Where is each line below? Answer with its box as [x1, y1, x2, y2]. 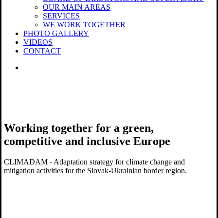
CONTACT [23, 47, 61, 55]
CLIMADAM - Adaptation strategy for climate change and [4, 157, 185, 166]
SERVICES [43, 12, 80, 20]
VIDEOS [23, 38, 53, 46]
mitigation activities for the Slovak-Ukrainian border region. [4, 166, 187, 175]
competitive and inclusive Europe [4, 134, 170, 147]
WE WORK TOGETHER [43, 20, 126, 29]
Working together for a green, [4, 121, 154, 134]
